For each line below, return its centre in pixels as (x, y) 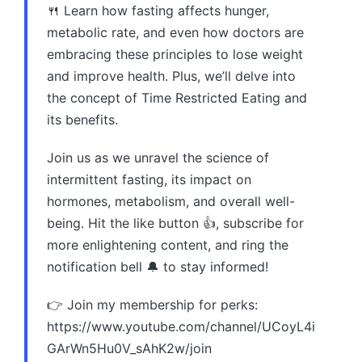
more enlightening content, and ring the (168, 244)
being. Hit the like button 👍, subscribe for (175, 223)
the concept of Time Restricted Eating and (177, 97)
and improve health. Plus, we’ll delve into (171, 76)
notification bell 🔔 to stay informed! (158, 266)
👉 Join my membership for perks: (152, 304)
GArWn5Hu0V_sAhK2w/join (129, 348)
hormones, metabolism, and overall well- (171, 201)
